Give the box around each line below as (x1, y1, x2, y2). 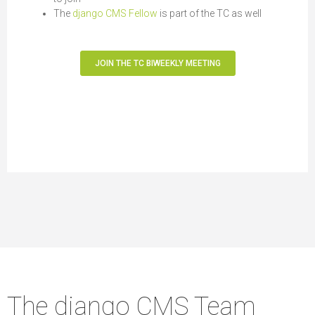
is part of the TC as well (157, 7, 262, 19)
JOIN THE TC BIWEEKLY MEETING (94, 58, 221, 68)
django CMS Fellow (72, 7, 157, 19)
